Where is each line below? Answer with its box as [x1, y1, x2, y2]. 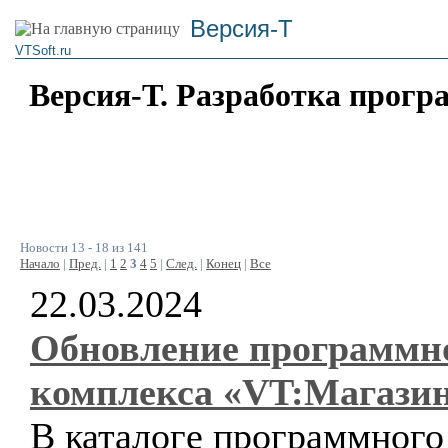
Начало [20, 256, 60, 271]
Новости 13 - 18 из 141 [20, 240, 148, 255]
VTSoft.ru [15, 43, 71, 58]
